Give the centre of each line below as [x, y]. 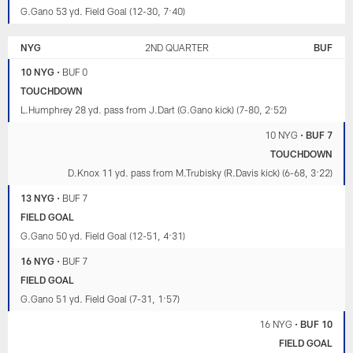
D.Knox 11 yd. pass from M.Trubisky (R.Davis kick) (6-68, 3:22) [200, 172]
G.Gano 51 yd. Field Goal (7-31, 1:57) [100, 298]
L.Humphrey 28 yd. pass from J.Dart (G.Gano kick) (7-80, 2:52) [154, 109]
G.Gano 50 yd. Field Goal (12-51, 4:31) [103, 235]
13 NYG [38, 197]
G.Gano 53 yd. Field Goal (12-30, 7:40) [103, 11]
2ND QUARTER [176, 47]
